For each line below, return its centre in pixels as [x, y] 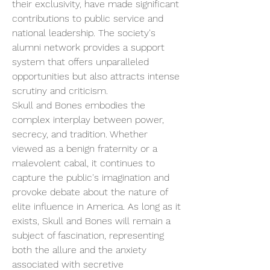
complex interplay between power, [88, 120]
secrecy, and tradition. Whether [80, 134]
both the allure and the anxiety [79, 250]
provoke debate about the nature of [90, 192]
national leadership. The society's [84, 33]
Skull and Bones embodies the [79, 105]
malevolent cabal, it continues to [83, 163]
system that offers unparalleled [80, 62]
